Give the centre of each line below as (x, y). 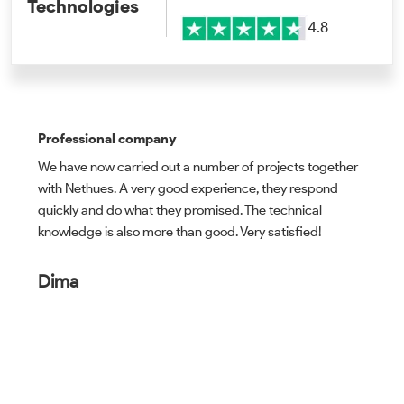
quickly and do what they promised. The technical (180, 210)
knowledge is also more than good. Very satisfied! (179, 231)
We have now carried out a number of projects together (198, 166)
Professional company (107, 138)
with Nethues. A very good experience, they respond (188, 188)
